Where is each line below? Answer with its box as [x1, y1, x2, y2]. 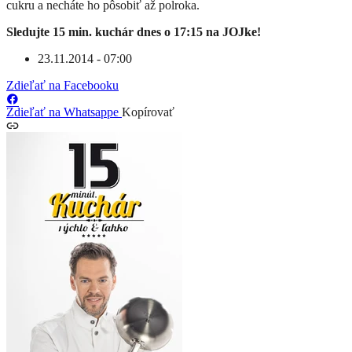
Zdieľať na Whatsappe [6, 105, 122, 119]
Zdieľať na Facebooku [6, 79, 119, 93]
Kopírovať [122, 105, 174, 119]
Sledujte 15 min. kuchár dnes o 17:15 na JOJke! [6, 25, 261, 39]
